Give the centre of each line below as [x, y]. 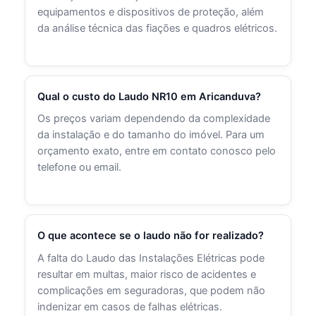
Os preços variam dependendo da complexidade [154, 119]
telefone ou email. [80, 168]
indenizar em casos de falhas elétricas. [130, 306]
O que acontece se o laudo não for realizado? [151, 235]
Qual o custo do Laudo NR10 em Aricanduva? [150, 96]
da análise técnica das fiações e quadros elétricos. [158, 29]
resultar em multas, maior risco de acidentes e [147, 274]
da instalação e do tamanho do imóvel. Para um [151, 135]
